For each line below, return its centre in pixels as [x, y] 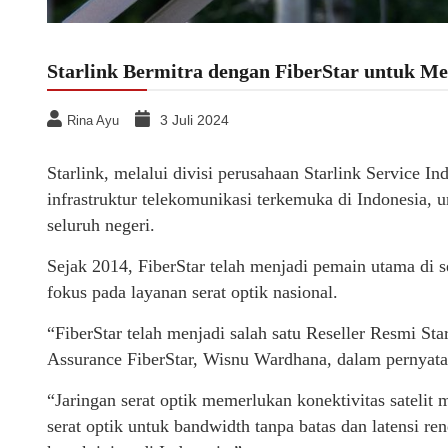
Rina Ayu [93, 120]
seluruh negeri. [101, 224]
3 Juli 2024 [194, 119]
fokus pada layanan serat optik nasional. [192, 291]
